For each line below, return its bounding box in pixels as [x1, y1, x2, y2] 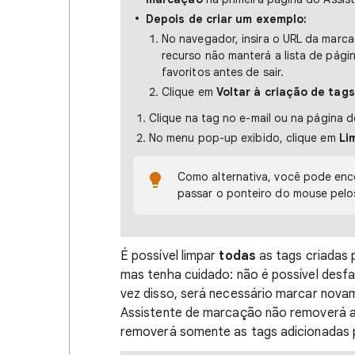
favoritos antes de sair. [162, 65, 284, 79]
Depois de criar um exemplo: [146, 12, 307, 26]
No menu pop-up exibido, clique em [149, 131, 339, 145]
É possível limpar [120, 248, 219, 264]
